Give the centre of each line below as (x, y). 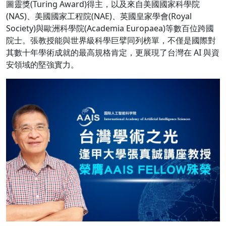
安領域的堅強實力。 (42, 65)
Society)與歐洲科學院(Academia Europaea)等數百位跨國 (110, 28)
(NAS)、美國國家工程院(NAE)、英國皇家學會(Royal (99, 16)
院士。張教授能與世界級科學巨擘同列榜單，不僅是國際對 (111, 40)
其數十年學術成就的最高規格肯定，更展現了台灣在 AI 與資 (113, 52)
